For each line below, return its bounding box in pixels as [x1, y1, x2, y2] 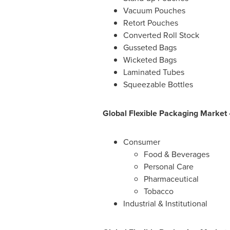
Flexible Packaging [128, 107, 198, 119]
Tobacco [143, 185, 174, 197]
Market [200, 107, 229, 119]
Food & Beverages [143, 148, 209, 160]
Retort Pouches [123, 17, 178, 29]
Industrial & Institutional [123, 198, 207, 209]
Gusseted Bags [123, 42, 177, 53]
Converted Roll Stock [123, 29, 199, 41]
